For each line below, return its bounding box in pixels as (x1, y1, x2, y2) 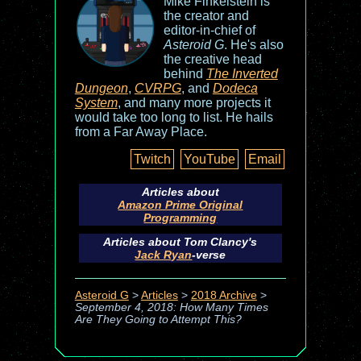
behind (163, 67, 206, 81)
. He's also (223, 38, 284, 52)
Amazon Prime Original (118, 198, 243, 211)
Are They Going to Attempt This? (74, 313, 242, 326)
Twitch (134, 152, 172, 166)
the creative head (163, 52, 262, 66)
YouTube (184, 152, 236, 166)
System (74, 96, 118, 110)
